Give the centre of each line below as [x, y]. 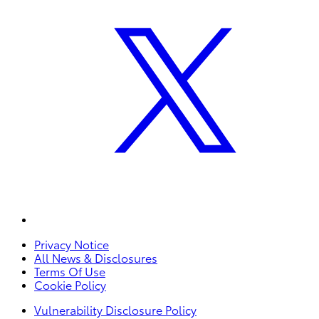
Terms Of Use [70, 272]
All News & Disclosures [96, 258]
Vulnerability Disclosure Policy [115, 310]
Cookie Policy [70, 286]
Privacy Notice [72, 245]
